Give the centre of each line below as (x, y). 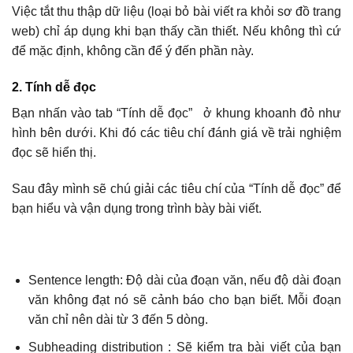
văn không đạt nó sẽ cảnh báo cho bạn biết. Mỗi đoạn (184, 300)
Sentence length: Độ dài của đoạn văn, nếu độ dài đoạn (184, 281)
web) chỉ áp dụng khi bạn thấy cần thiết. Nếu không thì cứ (176, 32)
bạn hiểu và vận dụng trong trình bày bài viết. (137, 208)
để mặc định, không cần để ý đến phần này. (133, 51)
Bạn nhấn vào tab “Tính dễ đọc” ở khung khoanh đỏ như (176, 113)
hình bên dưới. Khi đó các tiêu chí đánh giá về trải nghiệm (176, 132)
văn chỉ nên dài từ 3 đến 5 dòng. (118, 320)
